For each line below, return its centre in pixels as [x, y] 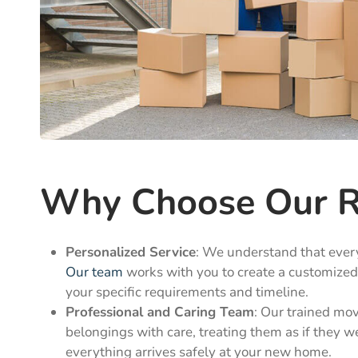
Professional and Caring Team [160, 312]
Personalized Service [131, 253]
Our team [94, 272]
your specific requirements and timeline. [187, 292]
